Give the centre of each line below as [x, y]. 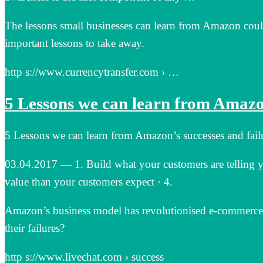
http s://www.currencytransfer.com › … [92, 72]
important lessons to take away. [75, 43]
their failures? [35, 228]
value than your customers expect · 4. [89, 181]
